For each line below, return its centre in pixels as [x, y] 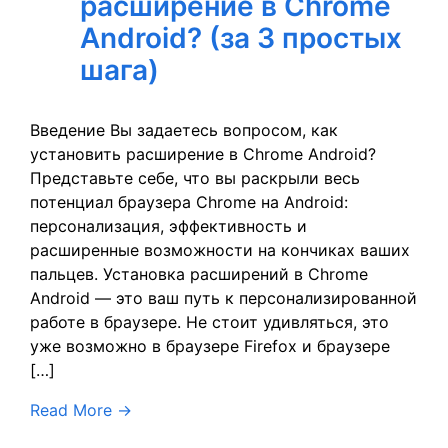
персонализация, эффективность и [168, 226]
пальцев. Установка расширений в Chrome [199, 274]
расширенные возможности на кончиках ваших [220, 250]
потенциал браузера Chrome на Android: [189, 202]
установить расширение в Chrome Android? [203, 154]
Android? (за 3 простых [241, 38]
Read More [71, 410]
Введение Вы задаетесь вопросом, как [184, 130]
